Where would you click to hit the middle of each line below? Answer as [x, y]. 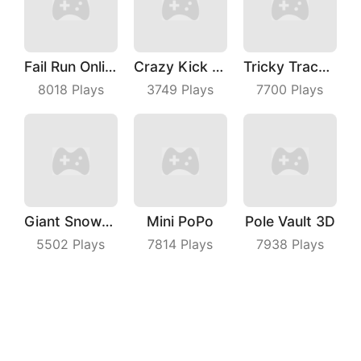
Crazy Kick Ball [217, 66]
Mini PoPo [180, 221]
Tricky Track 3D [324, 66]
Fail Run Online [110, 66]
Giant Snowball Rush [107, 221]
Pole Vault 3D [290, 221]
